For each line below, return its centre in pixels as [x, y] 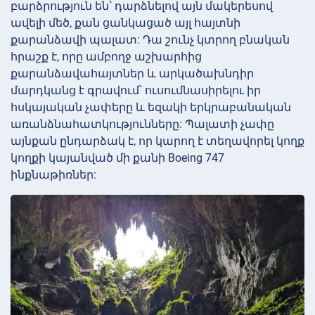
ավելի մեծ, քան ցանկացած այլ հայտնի [126, 22]
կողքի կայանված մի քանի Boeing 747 [117, 157]
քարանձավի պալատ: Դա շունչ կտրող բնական [150, 39]
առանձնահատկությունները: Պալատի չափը [142, 124]
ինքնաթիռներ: [53, 174]
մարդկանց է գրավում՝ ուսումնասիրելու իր [136, 90]
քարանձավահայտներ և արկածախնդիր [132, 73]
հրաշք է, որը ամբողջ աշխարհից [106, 56]
